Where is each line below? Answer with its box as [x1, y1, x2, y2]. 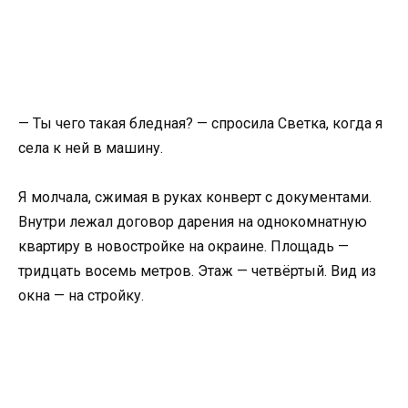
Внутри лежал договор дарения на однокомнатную [18, 213, 367, 231]
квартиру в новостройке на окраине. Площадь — [18, 238, 349, 256]
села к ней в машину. [18, 139, 163, 157]
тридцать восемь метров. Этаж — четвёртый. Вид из [18, 262, 376, 280]
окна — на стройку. [18, 287, 144, 305]
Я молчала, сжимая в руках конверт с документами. [18, 189, 372, 207]
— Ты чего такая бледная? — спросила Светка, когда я [18, 115, 382, 132]
